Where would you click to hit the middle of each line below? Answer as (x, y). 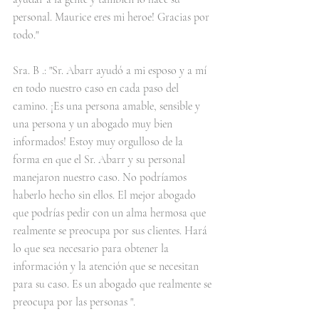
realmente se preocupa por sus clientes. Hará (111, 231)
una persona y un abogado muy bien (94, 124)
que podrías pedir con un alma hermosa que (111, 213)
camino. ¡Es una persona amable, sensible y (108, 106)
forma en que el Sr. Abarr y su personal (100, 159)
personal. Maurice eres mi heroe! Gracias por (113, 17)
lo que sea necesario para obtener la (92, 249)
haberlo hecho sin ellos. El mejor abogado (106, 195)
